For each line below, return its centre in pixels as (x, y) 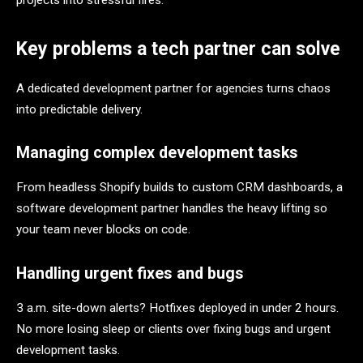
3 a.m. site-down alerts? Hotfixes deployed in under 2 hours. (177, 307)
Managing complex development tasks (157, 153)
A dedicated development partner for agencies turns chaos (173, 88)
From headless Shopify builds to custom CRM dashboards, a (179, 188)
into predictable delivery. (79, 109)
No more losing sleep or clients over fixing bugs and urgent (173, 329)
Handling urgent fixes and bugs (130, 273)
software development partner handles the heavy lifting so (172, 209)
